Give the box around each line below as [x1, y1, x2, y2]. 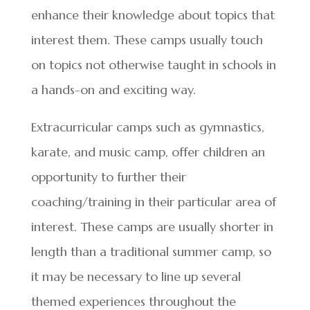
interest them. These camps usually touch [30, 32, 263, 48]
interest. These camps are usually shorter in [30, 219, 273, 235]
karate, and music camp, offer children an [30, 144, 265, 160]
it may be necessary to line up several [30, 268, 241, 284]
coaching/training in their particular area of [30, 194, 276, 210]
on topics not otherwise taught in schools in [30, 57, 276, 73]
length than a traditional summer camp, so [30, 244, 271, 259]
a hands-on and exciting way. [30, 82, 196, 98]
